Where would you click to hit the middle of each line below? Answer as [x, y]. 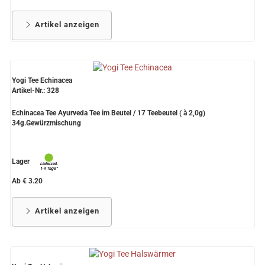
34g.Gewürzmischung [46, 123]
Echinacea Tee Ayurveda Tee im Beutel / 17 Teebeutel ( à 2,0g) [109, 113]
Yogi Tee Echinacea [42, 81]
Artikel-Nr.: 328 [35, 91]
